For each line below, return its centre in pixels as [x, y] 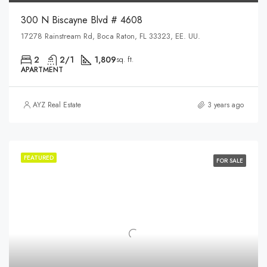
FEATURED [39, 157]
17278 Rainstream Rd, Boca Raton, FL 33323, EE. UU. [111, 36]
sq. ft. [125, 59]
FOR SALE [230, 160]
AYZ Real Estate [57, 105]
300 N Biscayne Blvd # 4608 [82, 20]
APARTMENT [42, 69]
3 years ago [226, 105]
